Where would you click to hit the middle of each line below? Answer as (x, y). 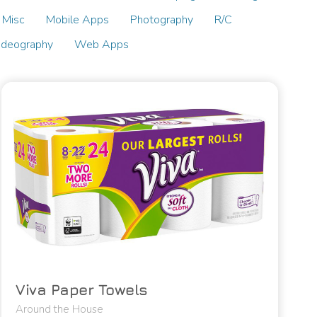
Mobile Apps (78, 20)
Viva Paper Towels (82, 289)
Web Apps (102, 45)
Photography (162, 20)
